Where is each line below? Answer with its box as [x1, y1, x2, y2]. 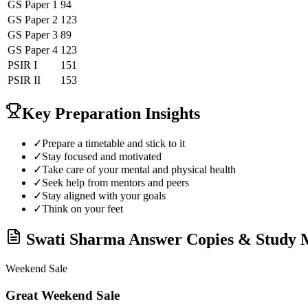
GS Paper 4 [8, 43, 58, 56]
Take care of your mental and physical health [42, 163, 236, 175]
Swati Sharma [26, 230, 125, 249]
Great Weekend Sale [5, 288, 120, 303]
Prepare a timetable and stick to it [42, 137, 185, 149]
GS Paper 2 [8, 13, 58, 25]
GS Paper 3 [8, 28, 58, 41]
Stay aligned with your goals [42, 189, 166, 201]
